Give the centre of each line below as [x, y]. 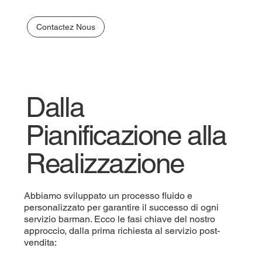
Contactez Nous [65, 27]
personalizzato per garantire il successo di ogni [122, 208]
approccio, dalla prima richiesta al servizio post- [122, 231]
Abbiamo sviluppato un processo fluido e [108, 196]
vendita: [41, 243]
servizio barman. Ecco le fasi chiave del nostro [120, 219]
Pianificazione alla [126, 135]
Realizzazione [105, 163]
